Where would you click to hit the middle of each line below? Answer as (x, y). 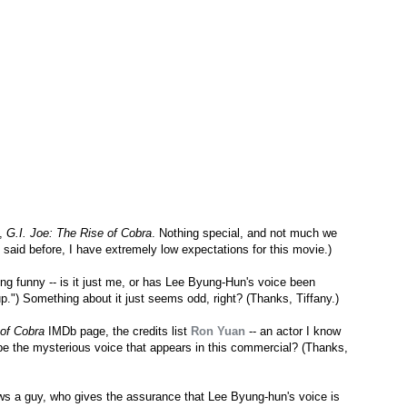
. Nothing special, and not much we (244, 233)
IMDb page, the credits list (118, 332)
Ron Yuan (218, 332)
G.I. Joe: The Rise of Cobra (79, 233)
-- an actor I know (293, 332)
